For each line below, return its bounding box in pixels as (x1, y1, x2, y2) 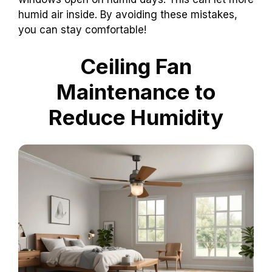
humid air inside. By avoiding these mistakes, (18, 8, 237, 21)
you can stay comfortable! (18, 24, 146, 36)
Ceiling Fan (80, 53, 192, 79)
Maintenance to (56, 78, 216, 104)
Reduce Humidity (49, 104, 223, 130)
